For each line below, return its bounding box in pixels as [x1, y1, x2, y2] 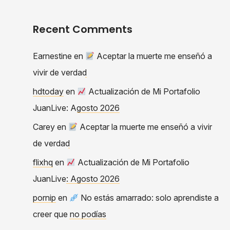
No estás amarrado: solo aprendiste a [79, 192, 219, 203]
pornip [33, 192, 56, 203]
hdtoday [33, 86, 64, 97]
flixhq [33, 157, 53, 167]
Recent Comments [33, 22, 132, 36]
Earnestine [33, 50, 72, 61]
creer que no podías [33, 208, 106, 219]
